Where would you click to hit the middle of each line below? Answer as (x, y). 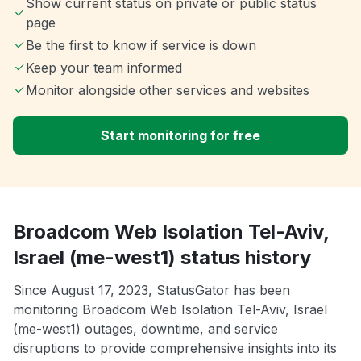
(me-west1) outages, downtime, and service (145, 328)
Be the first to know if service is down (141, 45)
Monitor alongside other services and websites (168, 90)
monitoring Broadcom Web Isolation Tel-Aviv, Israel (170, 309)
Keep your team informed (104, 67)
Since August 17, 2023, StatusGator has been (151, 290)
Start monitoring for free (180, 135)
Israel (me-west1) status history (162, 257)
